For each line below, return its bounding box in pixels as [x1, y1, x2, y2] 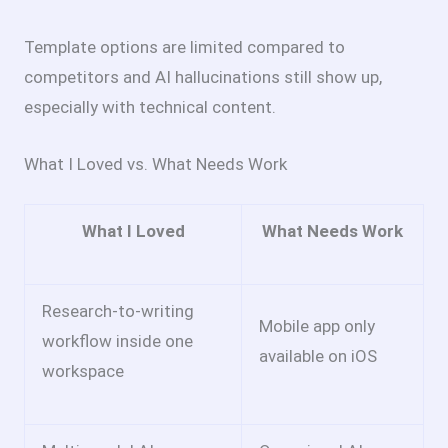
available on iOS [259, 346, 377, 367]
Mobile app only [259, 316, 375, 337]
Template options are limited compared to [24, 36, 345, 57]
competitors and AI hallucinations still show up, [24, 66, 382, 87]
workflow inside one [42, 331, 193, 352]
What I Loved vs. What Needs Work [24, 153, 287, 174]
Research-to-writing [42, 301, 194, 322]
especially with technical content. [24, 96, 276, 117]
